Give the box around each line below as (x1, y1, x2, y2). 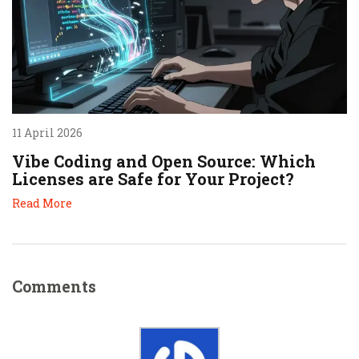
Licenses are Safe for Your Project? (12, 167, 294, 189)
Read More (12, 195, 72, 211)
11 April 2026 (12, 124, 83, 140)
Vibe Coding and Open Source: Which (12, 150, 316, 171)
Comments (12, 275, 96, 296)
